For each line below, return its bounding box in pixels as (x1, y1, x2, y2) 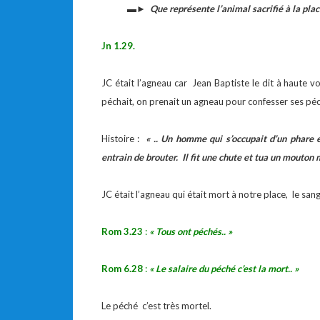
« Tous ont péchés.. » (149, 226, 232, 237)
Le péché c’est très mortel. (101, 300, 211, 311)
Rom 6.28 (101, 263, 143, 274)
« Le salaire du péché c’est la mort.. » (149, 263, 299, 274)
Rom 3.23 (101, 226, 143, 237)
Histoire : (101, 133, 146, 144)
